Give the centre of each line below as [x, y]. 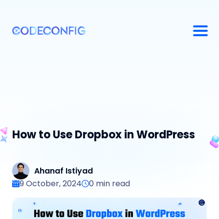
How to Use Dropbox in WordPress [104, 135]
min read [112, 184]
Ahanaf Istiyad [64, 171]
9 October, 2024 [51, 184]
